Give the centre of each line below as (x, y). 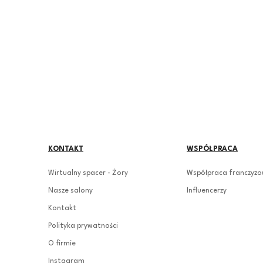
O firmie (62, 243)
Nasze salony (70, 190)
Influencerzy (207, 190)
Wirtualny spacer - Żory (88, 173)
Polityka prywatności (83, 226)
